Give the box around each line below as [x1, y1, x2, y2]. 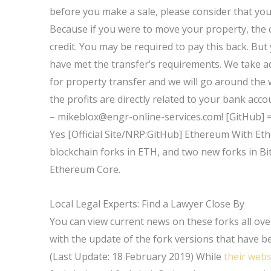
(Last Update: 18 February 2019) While [50, 250, 224, 263]
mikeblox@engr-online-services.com [57, 110, 222, 123]
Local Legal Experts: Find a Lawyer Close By [50, 197, 245, 211]
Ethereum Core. [50, 163, 121, 176]
